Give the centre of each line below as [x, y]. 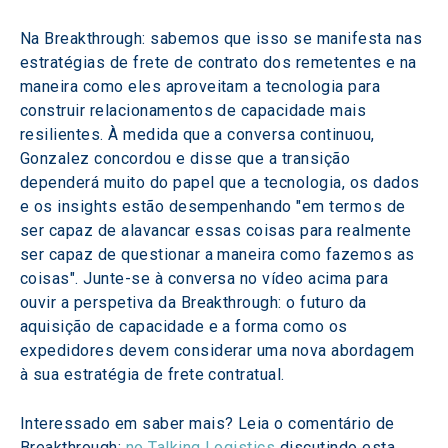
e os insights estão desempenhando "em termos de [215, 206]
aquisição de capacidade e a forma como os [186, 326]
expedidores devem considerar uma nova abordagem [220, 350]
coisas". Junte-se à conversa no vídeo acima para [206, 278]
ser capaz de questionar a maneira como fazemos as [220, 254]
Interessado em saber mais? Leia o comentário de [210, 423]
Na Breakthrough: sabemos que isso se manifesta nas [223, 38]
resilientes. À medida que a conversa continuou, [200, 134]
